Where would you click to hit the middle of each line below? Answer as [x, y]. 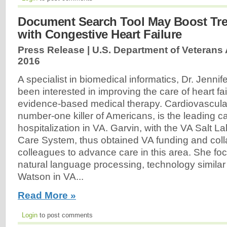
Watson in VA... [51, 177]
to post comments [65, 215]
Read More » [47, 195]
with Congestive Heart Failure [100, 34]
